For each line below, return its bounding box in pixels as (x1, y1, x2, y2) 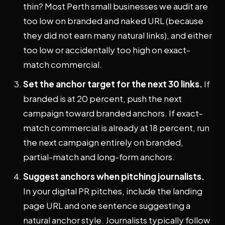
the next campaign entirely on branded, (23, 137, 183, 148)
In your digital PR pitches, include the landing (23, 185, 202, 196)
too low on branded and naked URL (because (23, 15, 203, 26)
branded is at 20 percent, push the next (23, 93, 182, 104)
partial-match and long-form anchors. (23, 151, 175, 162)
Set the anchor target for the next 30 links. (23, 78, 202, 89)
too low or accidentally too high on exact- (23, 44, 190, 55)
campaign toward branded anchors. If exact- (23, 107, 203, 119)
